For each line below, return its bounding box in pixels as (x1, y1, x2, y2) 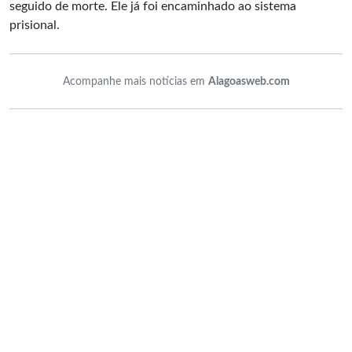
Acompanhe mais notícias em (62, 75, 208, 87)
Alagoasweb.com (207, 75, 290, 87)
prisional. (9, 19, 63, 31)
